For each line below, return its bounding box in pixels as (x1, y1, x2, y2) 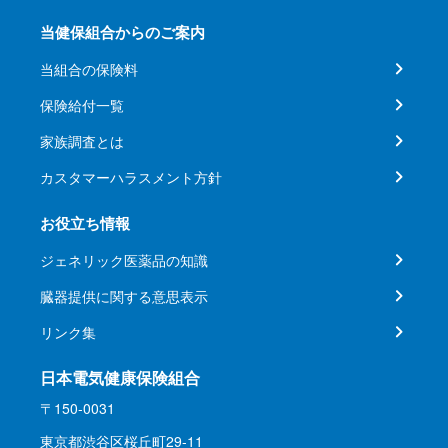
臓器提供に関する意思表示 (40, 286, 208, 306)
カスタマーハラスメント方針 (40, 167, 222, 187)
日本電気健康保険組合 (40, 366, 200, 389)
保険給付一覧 (40, 95, 124, 115)
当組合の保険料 (40, 59, 138, 79)
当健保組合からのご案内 (40, 21, 205, 43)
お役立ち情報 (40, 212, 130, 234)
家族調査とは (40, 131, 124, 151)
